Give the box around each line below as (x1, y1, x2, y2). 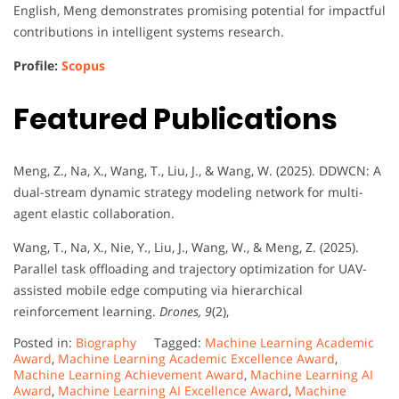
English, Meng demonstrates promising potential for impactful (13, 2, 386, 20)
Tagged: (154, 334, 205, 352)
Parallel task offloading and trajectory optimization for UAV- (13, 260, 367, 278)
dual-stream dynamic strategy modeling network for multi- (13, 183, 363, 201)
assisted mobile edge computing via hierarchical (13, 281, 303, 299)
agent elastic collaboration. (13, 205, 175, 223)
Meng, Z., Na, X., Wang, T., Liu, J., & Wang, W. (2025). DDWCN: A (13, 162, 381, 180)
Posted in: (13, 334, 76, 352)
